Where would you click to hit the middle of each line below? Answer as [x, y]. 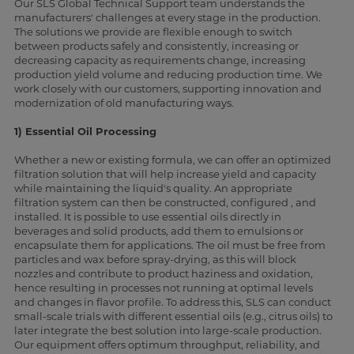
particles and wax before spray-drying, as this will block [155, 260]
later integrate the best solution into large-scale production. [168, 331]
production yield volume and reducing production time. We [168, 75]
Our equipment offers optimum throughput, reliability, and [167, 345]
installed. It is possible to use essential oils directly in [147, 217]
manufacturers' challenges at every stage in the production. [167, 18]
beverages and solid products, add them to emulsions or [158, 231]
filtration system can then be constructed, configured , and [165, 203]
